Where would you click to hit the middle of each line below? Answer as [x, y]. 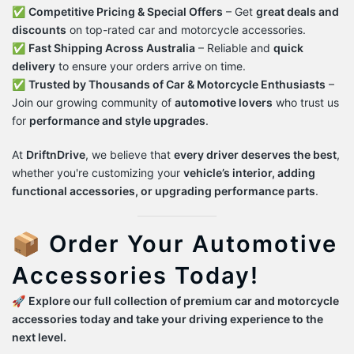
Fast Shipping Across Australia [112, 48]
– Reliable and [234, 48]
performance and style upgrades [117, 121]
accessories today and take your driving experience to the [168, 319]
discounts [39, 30]
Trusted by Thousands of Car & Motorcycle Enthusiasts [177, 84]
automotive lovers [224, 102]
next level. [39, 337]
